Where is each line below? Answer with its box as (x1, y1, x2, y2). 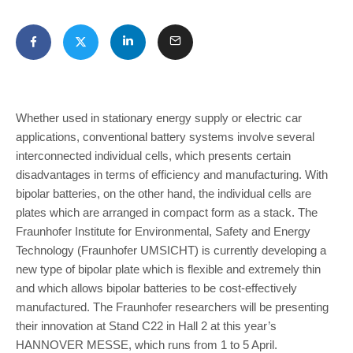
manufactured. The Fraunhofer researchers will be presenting (16, 300, 329, 314)
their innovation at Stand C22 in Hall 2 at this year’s (16, 319, 277, 333)
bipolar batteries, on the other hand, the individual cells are (16, 187, 311, 200)
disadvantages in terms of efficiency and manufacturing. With (16, 168, 328, 181)
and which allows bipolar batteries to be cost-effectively (16, 281, 297, 295)
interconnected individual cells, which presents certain (16, 149, 291, 162)
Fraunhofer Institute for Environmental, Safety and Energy (16, 225, 310, 238)
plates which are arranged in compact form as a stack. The (16, 206, 318, 219)
